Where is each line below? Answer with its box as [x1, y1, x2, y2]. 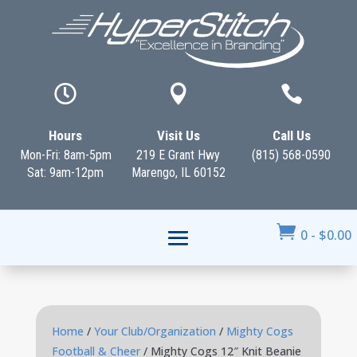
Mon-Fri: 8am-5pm [19, 147, 112, 163]
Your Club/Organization [93, 324, 216, 339]
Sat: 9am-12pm [27, 165, 104, 180]
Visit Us [156, 127, 200, 143]
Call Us [272, 127, 311, 143]
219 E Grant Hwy [136, 147, 221, 163]
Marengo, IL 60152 [131, 165, 226, 180]
